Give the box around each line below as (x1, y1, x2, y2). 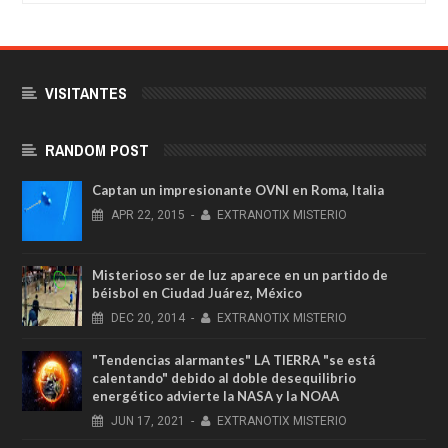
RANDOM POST (45, 138, 149, 161)
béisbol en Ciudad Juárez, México (92, 284, 302, 301)
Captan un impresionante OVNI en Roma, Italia (92, 181, 384, 198)
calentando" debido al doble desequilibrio (92, 369, 356, 386)
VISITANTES (45, 81, 127, 104)
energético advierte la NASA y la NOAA (92, 387, 339, 404)
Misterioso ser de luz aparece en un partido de (92, 266, 388, 283)
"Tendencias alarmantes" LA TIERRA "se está (92, 351, 375, 368)
